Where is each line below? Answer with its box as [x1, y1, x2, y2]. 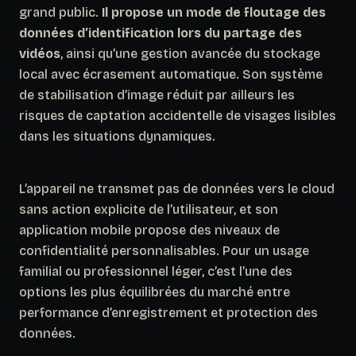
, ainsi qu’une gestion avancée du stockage [60, 45, 320, 61]
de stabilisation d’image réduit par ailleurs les [19, 87, 295, 103]
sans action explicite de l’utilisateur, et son [19, 201, 278, 217]
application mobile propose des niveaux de [19, 222, 280, 238]
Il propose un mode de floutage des [102, 4, 326, 20]
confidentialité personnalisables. [19, 242, 222, 258]
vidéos [19, 45, 60, 61]
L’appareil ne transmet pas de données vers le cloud [19, 180, 335, 196]
